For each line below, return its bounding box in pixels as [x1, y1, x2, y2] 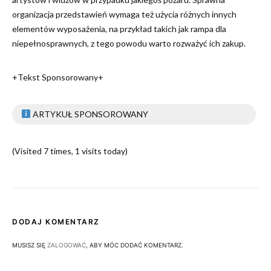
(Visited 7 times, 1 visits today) [12, 146, 128, 156]
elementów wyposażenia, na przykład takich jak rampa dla [12, 24, 226, 34]
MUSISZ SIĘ [12, 241, 47, 249]
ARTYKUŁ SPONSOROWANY [30, 109, 148, 119]
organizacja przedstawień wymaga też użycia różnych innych [12, 9, 237, 19]
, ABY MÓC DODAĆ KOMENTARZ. [86, 241, 183, 249]
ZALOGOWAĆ [47, 241, 86, 249]
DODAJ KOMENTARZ [12, 217, 100, 226]
